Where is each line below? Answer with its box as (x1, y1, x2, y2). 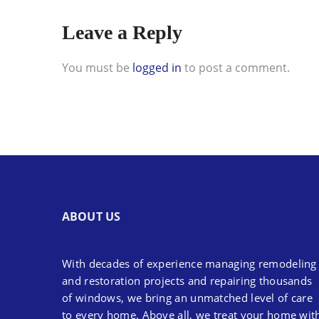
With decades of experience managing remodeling (62, 256, 317, 271)
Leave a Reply (62, 21, 182, 43)
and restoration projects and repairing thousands (62, 273, 313, 288)
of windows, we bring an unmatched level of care (62, 291, 313, 305)
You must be (62, 60, 132, 75)
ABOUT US (62, 209, 121, 224)
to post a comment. (182, 60, 290, 75)
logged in (132, 60, 182, 75)
